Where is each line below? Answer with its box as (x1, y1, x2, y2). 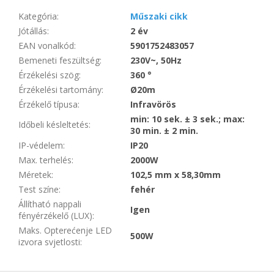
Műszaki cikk (130, 10, 188, 23)
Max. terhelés (18, 154, 72, 166)
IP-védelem (18, 139, 63, 152)
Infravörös (130, 98, 176, 111)
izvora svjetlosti (18, 236, 80, 248)
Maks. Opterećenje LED (18, 224, 112, 237)
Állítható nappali (18, 198, 81, 210)
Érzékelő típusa (18, 98, 78, 111)
